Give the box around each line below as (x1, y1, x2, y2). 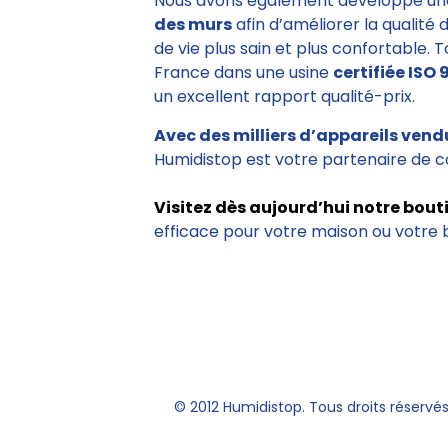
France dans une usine (154, 61, 333, 84)
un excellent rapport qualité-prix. (154, 85, 415, 108)
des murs (154, 13, 232, 36)
